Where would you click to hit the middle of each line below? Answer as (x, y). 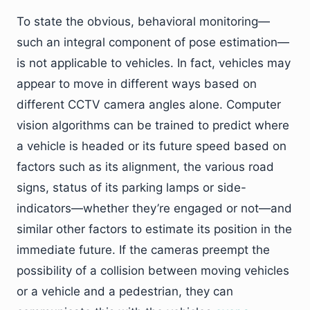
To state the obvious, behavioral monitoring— (143, 22)
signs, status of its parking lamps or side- (131, 188)
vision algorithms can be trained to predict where (153, 126)
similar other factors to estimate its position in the (154, 229)
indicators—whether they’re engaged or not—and (154, 209)
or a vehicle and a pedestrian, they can (125, 292)
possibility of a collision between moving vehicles (153, 271)
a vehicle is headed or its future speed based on (152, 146)
